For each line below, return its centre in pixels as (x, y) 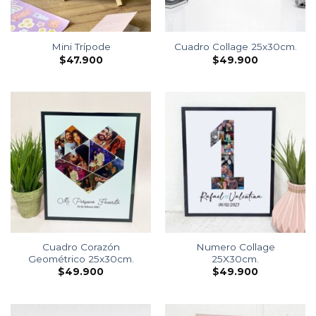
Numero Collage (235, 247)
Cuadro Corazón (81, 247)
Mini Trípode (81, 47)
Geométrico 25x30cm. (81, 259)
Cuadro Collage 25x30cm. (235, 47)
